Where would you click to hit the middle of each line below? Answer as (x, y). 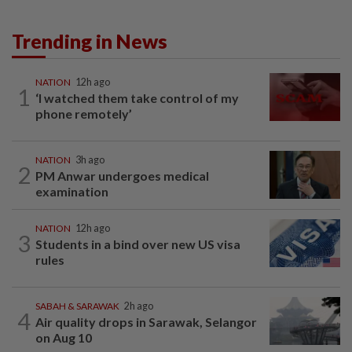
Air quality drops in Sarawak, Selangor (146, 321)
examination (72, 191)
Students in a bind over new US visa (138, 244)
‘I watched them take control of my (137, 97)
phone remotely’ (84, 113)
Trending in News (90, 40)
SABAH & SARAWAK (77, 306)
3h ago (90, 159)
